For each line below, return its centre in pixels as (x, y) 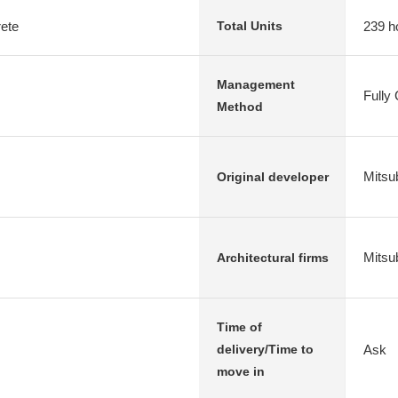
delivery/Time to (265, 349)
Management (256, 84)
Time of (239, 327)
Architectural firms (273, 257)
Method (240, 107)
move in (241, 371)
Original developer (273, 176)
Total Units (250, 26)
